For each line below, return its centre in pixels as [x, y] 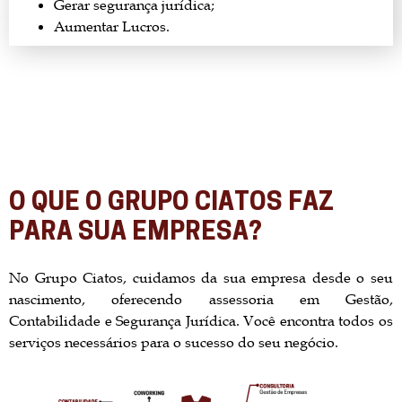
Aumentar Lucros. [112, 26]
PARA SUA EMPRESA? [135, 233]
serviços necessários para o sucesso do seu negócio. [174, 341]
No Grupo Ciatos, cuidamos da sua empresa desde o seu [201, 277]
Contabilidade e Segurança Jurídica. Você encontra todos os [201, 320]
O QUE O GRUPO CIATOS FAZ [171, 203]
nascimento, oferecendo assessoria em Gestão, [201, 298]
